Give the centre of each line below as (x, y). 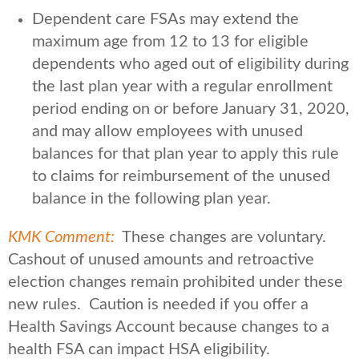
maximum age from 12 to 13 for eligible (170, 41)
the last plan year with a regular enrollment (182, 86)
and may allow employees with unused (167, 131)
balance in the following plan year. (153, 198)
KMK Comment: (61, 237)
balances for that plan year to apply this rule (186, 153)
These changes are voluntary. (220, 237)
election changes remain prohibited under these (175, 282)
